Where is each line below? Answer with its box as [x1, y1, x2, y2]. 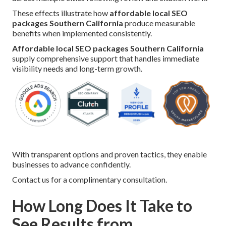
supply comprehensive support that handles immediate [12, 53, 199, 64]
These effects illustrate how [12, 8, 109, 18]
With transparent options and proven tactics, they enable [12, 149, 207, 159]
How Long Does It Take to [12, 196, 192, 216]
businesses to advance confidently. [12, 159, 131, 169]
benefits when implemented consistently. [12, 28, 152, 38]
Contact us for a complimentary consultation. [12, 175, 167, 185]
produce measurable [123, 18, 195, 28]
